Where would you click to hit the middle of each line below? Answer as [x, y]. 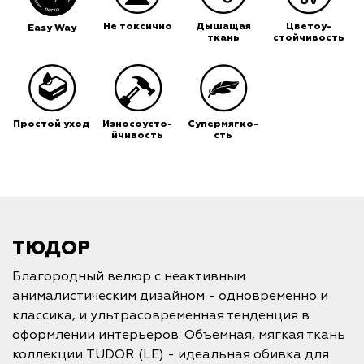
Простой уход [52, 125]
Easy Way [52, 29]
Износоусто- [138, 125]
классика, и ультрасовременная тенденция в [161, 316]
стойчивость [309, 39]
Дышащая [223, 27]
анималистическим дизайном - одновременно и [170, 296]
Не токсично [137, 27]
